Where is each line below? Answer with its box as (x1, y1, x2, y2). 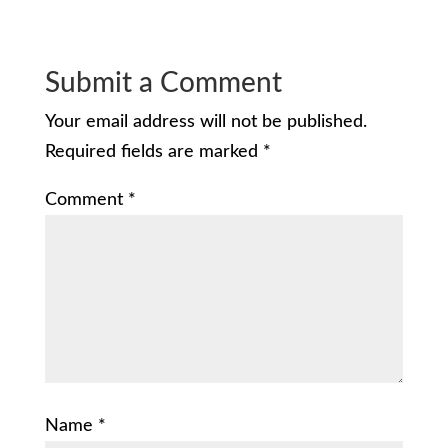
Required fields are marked (44, 143, 263, 162)
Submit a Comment (44, 69, 282, 98)
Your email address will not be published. (44, 113, 367, 132)
